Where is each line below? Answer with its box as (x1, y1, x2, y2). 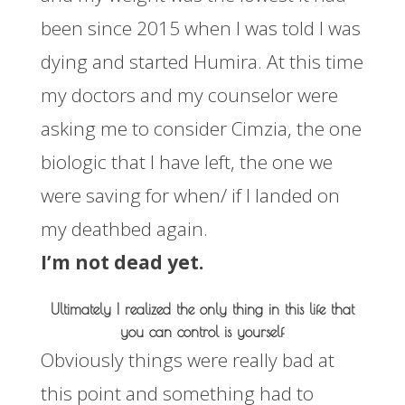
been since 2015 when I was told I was (40, 14, 361, 41)
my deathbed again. (40, 215, 208, 241)
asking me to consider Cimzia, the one (40, 115, 362, 141)
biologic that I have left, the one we (40, 148, 333, 174)
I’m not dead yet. (40, 249, 203, 275)
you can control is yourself (120, 323, 285, 340)
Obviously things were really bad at (40, 346, 334, 372)
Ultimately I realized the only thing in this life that (50, 300, 354, 317)
